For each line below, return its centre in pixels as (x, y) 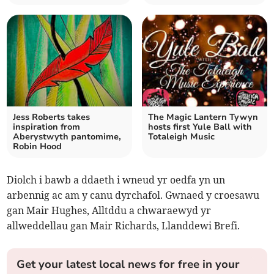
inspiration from (47, 127)
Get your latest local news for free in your (128, 264)
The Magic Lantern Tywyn (203, 117)
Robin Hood (38, 146)
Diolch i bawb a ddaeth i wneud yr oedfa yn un (116, 180)
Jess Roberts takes (52, 117)
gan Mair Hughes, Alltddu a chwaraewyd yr (109, 210)
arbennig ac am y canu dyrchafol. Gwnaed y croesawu (133, 195)
